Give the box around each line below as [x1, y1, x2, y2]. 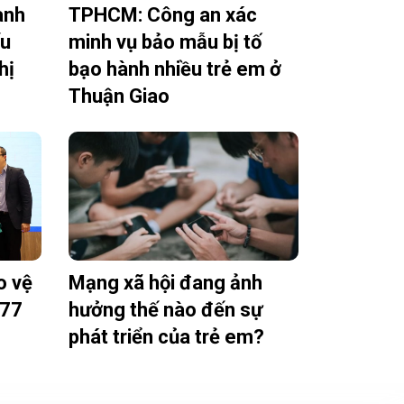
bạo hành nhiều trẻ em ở [68, 57, 281, 80]
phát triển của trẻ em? [68, 326, 264, 349]
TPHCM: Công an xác [68, 3, 257, 26]
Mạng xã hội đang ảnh [68, 271, 262, 295]
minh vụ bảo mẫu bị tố [68, 30, 262, 53]
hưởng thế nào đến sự [68, 298, 262, 322]
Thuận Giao [68, 84, 170, 107]
